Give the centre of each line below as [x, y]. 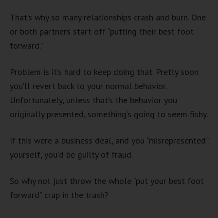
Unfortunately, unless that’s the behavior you [93, 100]
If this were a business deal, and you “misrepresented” [109, 140]
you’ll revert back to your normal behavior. [88, 86]
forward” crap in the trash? [59, 195]
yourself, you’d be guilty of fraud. [71, 154]
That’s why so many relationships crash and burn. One [108, 17]
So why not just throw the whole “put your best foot [107, 181]
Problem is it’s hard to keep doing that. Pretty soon [104, 72]
